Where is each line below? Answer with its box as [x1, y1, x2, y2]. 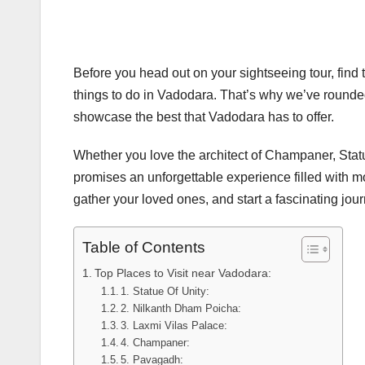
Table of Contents [82, 239, 205, 257]
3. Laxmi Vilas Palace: [121, 319, 228, 332]
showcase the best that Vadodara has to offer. [73, 110, 334, 125]
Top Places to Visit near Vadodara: [94, 266, 271, 280]
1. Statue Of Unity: [121, 285, 210, 298]
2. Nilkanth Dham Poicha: [121, 302, 242, 315]
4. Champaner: [121, 336, 191, 350]
